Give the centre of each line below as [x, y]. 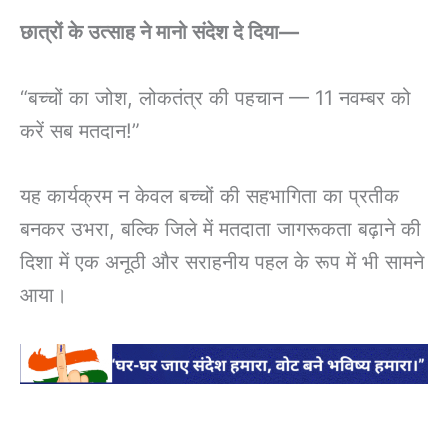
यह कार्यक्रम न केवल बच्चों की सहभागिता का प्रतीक [209, 195]
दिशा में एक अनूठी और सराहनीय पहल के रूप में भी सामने [222, 261]
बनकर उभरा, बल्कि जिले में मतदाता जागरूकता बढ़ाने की [220, 228]
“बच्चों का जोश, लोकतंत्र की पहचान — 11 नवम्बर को [215, 97]
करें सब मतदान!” [80, 130]
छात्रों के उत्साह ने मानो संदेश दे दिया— [159, 32]
